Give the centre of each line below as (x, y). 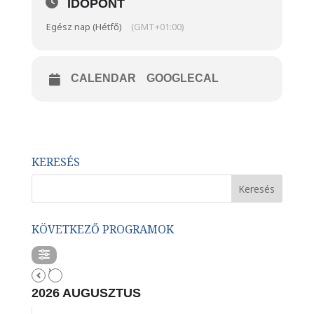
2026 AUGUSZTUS (86, 293)
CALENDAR (103, 78)
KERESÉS (55, 162)
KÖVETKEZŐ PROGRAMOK (102, 229)
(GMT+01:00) (157, 27)
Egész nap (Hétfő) (84, 27)
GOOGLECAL (182, 78)
